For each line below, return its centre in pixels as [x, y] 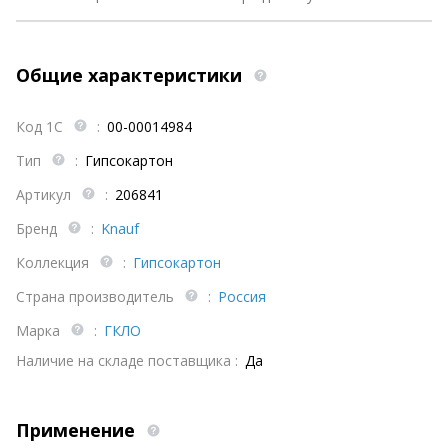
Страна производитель [97, 296]
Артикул [45, 194]
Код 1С [41, 126]
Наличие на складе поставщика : [127, 360]
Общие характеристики [131, 74]
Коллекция [54, 262]
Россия [242, 296]
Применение [78, 429]
